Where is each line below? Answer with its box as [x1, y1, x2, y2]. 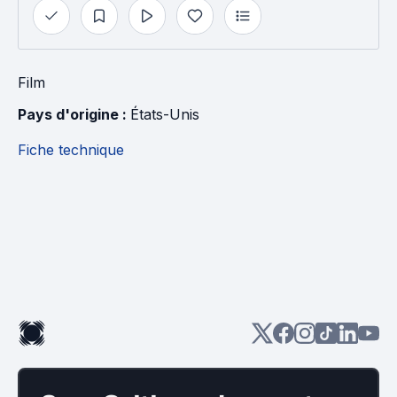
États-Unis [130, 105, 199, 123]
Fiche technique [18, 141, 124, 159]
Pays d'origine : [18, 105, 130, 123]
